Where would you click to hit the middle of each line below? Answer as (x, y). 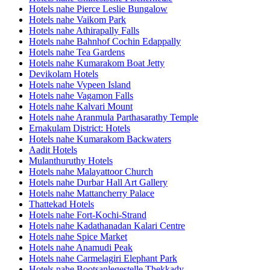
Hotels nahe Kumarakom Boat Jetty (97, 63)
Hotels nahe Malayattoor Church (91, 172)
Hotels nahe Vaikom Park (77, 20)
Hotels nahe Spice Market (78, 237)
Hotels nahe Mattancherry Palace (92, 193)
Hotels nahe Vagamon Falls (81, 96)
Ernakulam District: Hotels (80, 128)
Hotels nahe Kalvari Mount (81, 107)
